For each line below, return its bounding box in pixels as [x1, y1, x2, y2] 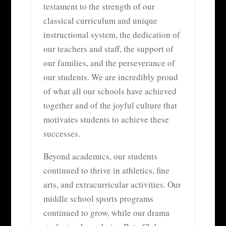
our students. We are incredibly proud [43, 71, 178, 83]
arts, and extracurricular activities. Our [43, 178, 181, 190]
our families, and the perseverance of [43, 56, 175, 69]
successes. [43, 127, 80, 139]
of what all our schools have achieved [43, 85, 177, 97]
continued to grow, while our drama [43, 206, 169, 218]
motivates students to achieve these [43, 113, 169, 125]
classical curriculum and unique [43, 14, 157, 26]
